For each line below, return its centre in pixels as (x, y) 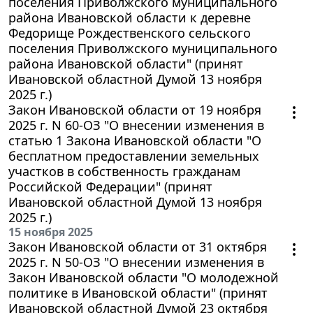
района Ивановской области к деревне (130, 18)
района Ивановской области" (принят (126, 64)
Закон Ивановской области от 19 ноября (135, 110)
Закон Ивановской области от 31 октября (138, 247)
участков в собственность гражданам (124, 172)
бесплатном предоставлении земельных (134, 156)
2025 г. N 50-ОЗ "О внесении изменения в (136, 262)
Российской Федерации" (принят (110, 187)
